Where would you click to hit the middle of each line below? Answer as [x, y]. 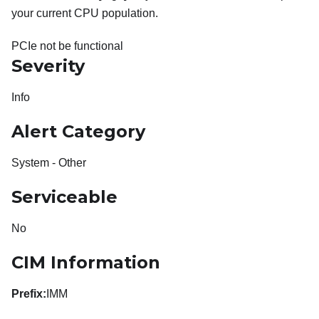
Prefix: [29, 294]
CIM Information [86, 263]
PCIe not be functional [67, 46]
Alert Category [78, 132]
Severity [48, 66]
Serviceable [64, 197]
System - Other [49, 163]
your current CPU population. [85, 14]
